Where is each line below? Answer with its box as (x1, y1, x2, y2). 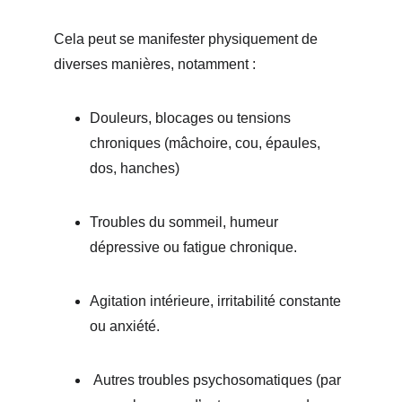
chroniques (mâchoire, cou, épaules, (90, 135, 324, 151)
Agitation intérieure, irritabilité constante (90, 293, 345, 309)
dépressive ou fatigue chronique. (90, 240, 297, 255)
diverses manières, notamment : (54, 57, 259, 72)
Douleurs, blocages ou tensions (90, 110, 294, 126)
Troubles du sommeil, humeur (90, 214, 282, 230)
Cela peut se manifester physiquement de (54, 31, 321, 47)
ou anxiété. (90, 319, 160, 334)
